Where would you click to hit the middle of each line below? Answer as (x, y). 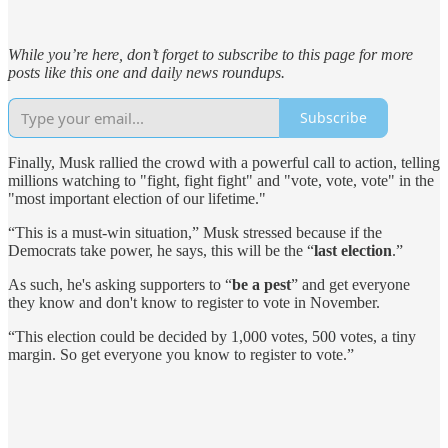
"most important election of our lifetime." (137, 198)
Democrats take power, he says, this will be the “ (161, 250)
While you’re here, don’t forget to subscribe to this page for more (210, 54)
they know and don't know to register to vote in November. (194, 302)
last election (353, 250)
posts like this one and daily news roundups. (146, 72)
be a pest (261, 284)
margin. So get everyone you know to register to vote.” (181, 354)
